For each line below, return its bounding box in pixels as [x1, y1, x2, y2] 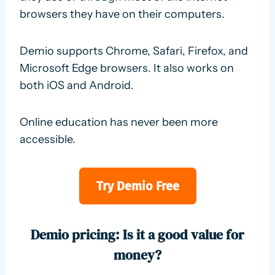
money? [114, 246, 161, 265]
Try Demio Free [96, 179, 179, 194]
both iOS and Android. [20, 79, 134, 93]
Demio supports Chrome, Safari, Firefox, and [20, 44, 248, 58]
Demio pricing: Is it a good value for [31, 225, 244, 244]
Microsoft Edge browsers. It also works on [20, 61, 234, 76]
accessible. [20, 133, 76, 147]
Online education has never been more [20, 115, 218, 130]
